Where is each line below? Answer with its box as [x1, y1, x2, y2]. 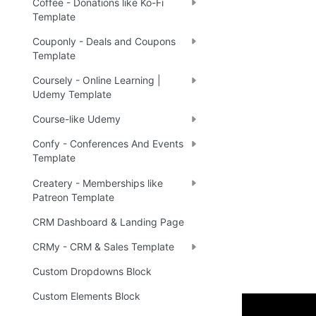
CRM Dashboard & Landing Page [32, 215, 184, 228]
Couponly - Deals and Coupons [32, 35, 176, 47]
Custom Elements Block [32, 290, 140, 303]
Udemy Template [32, 88, 111, 101]
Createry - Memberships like [32, 176, 163, 189]
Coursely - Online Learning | [32, 74, 161, 87]
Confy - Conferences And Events [32, 138, 183, 150]
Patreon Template [32, 190, 114, 203]
